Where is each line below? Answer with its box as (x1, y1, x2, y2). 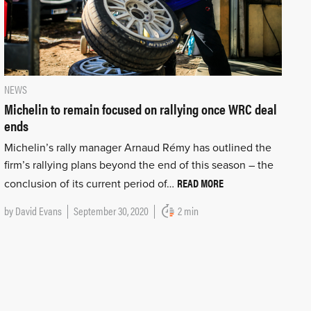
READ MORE (176, 174, 224, 191)
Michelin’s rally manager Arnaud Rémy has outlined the (3, 140, 271, 155)
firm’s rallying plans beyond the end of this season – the (3, 158, 274, 172)
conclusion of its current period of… (3, 176, 177, 191)
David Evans (15, 202, 62, 219)
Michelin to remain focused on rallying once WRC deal (3, 98, 277, 119)
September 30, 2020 (73, 202, 149, 219)
